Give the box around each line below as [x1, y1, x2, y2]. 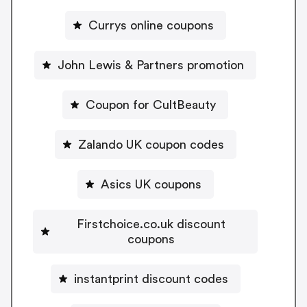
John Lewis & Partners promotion [58, 59, 244, 72]
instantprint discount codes [73, 273, 228, 286]
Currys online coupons [88, 19, 214, 32]
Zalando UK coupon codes [77, 138, 224, 151]
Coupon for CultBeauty [86, 99, 216, 112]
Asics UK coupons [100, 178, 201, 191]
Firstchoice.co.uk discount [76, 218, 225, 231]
